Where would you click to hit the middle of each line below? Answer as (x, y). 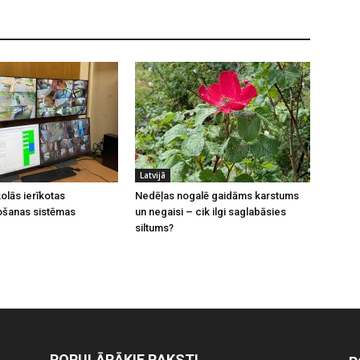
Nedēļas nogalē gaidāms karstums (217, 195)
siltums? (154, 227)
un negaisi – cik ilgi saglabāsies (211, 211)
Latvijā (153, 175)
